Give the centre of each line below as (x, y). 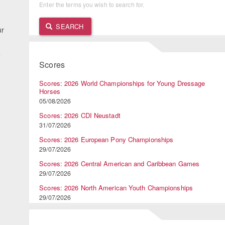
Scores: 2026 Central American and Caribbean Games (120, 164)
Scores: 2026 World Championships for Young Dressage (122, 83)
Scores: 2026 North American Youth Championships (116, 188)
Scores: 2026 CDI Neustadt (80, 116)
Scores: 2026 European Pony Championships (106, 140)
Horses (50, 91)
